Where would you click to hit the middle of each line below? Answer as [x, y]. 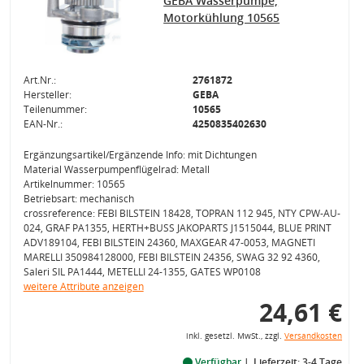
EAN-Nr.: [43, 124]
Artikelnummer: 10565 [74, 184]
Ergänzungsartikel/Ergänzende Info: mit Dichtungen [140, 155]
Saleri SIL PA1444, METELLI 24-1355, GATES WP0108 [142, 272]
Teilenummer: [55, 109]
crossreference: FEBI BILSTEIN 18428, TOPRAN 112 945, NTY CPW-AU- [182, 213]
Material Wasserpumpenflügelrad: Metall [116, 169]
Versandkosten [313, 336]
